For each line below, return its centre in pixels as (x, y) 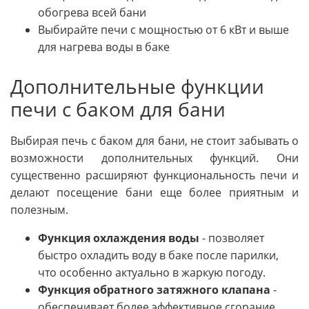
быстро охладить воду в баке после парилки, (158, 255)
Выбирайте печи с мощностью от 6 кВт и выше (163, 30)
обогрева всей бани (92, 13)
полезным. (39, 209)
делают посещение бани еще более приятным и (154, 192)
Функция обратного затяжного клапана (154, 289)
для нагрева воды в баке (104, 47)
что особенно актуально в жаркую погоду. (152, 272)
